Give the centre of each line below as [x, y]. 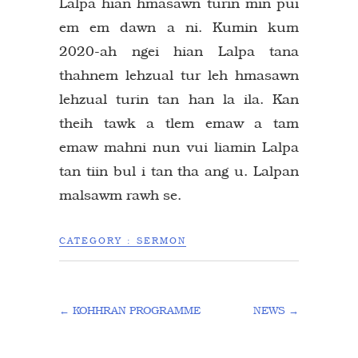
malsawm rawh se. [120, 195]
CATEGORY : [98, 241]
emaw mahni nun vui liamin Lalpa [179, 147]
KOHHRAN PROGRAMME [135, 310]
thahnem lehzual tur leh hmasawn [179, 75]
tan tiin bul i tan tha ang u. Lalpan [179, 171]
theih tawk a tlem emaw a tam [179, 123]
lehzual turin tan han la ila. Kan [179, 99]
